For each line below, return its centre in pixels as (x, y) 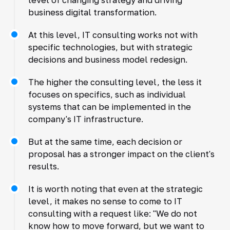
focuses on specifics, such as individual (107, 94)
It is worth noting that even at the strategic (115, 189)
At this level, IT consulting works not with (113, 35)
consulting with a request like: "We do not (112, 213)
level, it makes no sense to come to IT (105, 201)
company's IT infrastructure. (85, 119)
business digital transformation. (92, 12)
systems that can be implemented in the (109, 107)
